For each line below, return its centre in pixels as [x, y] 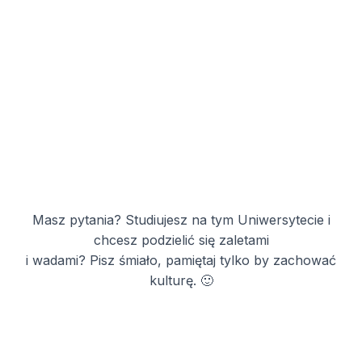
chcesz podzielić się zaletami [181, 240]
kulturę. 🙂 [181, 280]
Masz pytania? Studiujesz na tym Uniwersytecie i [181, 219]
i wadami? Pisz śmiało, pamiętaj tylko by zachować [181, 260]
